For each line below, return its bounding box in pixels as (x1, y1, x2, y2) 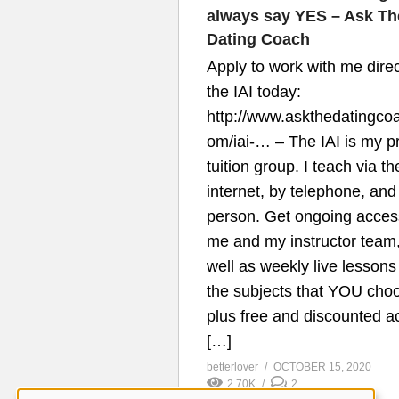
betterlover (207, 361, 258, 374)
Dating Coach (207, 30, 310, 49)
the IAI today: (207, 83, 301, 102)
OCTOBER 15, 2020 (273, 361, 371, 374)
